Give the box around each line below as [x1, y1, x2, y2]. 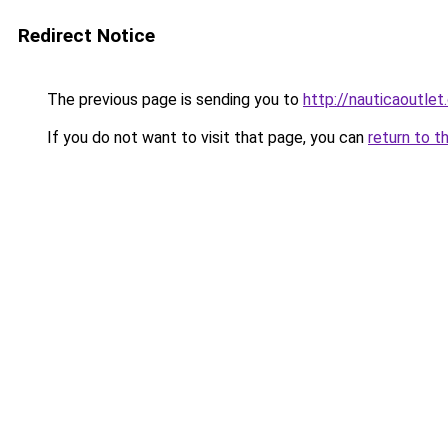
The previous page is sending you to [43, 90, 303, 109]
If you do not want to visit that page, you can [43, 128, 368, 147]
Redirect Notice [18, 24, 155, 47]
